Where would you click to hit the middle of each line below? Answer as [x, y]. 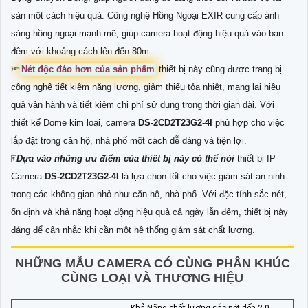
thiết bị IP [256, 159]
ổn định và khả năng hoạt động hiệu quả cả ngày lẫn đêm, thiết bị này [150, 212]
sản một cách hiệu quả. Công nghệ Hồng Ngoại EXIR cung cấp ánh [145, 16]
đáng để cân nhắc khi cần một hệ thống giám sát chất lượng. [133, 230]
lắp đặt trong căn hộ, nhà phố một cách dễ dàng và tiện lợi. [129, 141]
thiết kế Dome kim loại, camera [75, 123]
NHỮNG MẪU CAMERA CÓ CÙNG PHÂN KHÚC [152, 264]
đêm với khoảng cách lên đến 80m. [81, 52]
